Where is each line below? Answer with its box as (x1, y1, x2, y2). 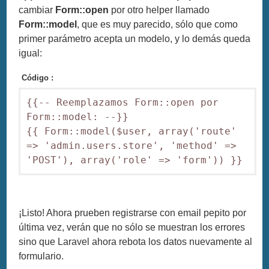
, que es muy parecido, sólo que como (77, 19, 238, 29)
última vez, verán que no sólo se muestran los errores (19, 222, 246, 232)
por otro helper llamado (109, 4, 210, 15)
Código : (22, 73, 54, 82)
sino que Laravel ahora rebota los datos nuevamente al (19, 236, 253, 247)
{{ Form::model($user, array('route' (26, 125, 237, 137)
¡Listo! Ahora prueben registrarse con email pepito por (19, 207, 247, 218)
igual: (19, 47, 43, 58)
